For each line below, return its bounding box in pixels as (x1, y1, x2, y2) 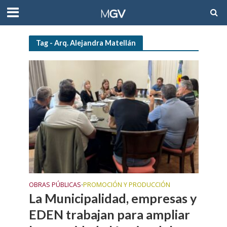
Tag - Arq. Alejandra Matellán (35, 38, 136, 47)
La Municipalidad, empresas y (28, 191, 197, 206)
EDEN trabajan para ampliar (28, 207, 190, 222)
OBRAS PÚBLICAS (28, 180, 81, 190)
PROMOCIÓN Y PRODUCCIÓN (83, 180, 170, 190)
